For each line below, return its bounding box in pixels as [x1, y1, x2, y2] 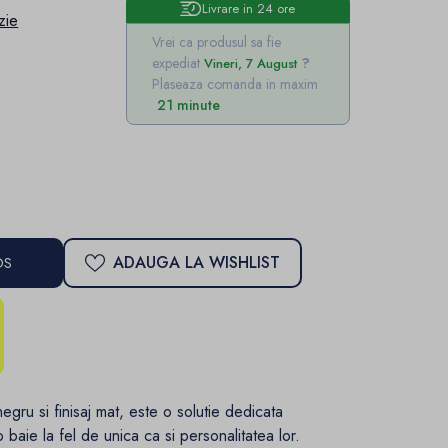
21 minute [156, 94, 220, 115]
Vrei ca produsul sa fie [151, 31, 281, 52]
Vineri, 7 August [203, 53, 297, 73]
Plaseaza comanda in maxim [151, 73, 318, 94]
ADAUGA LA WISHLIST [113, 251, 281, 275]
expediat [151, 52, 204, 73]
